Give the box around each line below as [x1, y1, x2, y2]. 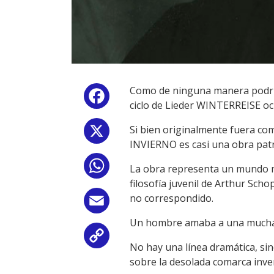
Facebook [112, 92, 156, 105]
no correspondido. [130, 191, 213, 205]
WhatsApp [112, 161, 160, 175]
